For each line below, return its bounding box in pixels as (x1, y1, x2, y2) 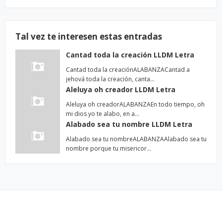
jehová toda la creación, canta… (66, 75, 155, 83)
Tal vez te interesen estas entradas (15, 31, 162, 42)
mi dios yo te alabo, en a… (66, 110, 139, 118)
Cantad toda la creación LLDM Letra (66, 50, 194, 59)
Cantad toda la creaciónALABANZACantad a (66, 65, 190, 74)
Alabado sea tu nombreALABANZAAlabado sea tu (66, 135, 207, 143)
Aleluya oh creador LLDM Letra (66, 85, 175, 94)
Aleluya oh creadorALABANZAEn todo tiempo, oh (66, 100, 205, 109)
